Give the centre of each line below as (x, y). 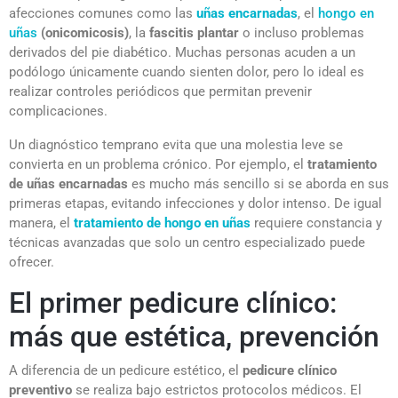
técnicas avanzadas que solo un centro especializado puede (187, 242)
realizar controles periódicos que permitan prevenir (160, 91)
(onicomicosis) (83, 32)
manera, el (40, 223)
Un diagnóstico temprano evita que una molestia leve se (176, 144)
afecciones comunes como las (103, 13)
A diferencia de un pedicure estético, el (126, 370)
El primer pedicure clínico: (173, 302)
